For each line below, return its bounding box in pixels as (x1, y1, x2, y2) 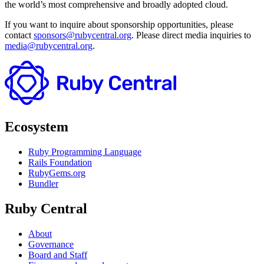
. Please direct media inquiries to (131, 29, 251, 40)
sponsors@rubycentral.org (34, 29, 131, 40)
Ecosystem (5, 118, 68, 134)
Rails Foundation (28, 157, 92, 167)
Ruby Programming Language (28, 146, 141, 157)
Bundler (28, 178, 58, 189)
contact (5, 29, 34, 40)
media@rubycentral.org (5, 40, 93, 51)
